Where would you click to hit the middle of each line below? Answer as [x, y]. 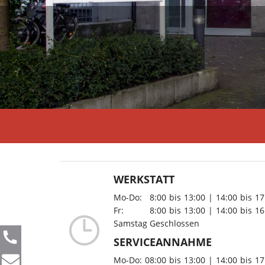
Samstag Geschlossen [156, 223]
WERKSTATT [144, 179]
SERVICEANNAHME [163, 242]
